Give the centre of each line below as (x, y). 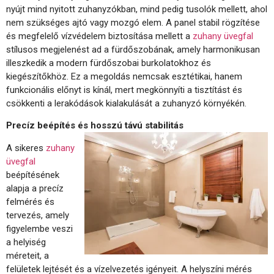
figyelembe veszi (39, 228)
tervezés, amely (38, 215)
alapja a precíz (35, 188)
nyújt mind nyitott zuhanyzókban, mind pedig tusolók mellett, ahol (137, 9)
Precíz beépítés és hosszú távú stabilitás (95, 126)
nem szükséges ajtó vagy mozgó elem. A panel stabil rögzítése (133, 22)
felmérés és (30, 202)
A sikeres (26, 148)
